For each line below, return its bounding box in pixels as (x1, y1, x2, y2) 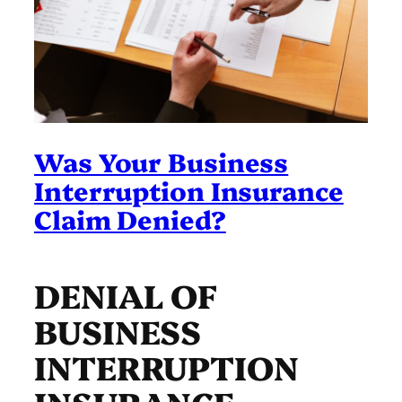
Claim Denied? (34, 200, 226, 236)
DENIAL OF (34, 271, 218, 317)
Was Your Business (34, 143, 289, 179)
